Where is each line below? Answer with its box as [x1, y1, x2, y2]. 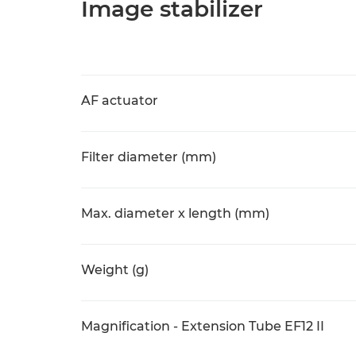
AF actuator [81, 93, 158, 108]
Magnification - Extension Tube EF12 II [81, 319, 324, 334]
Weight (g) [81, 262, 149, 277]
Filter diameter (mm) [81, 149, 216, 164]
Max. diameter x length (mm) [81, 206, 269, 221]
